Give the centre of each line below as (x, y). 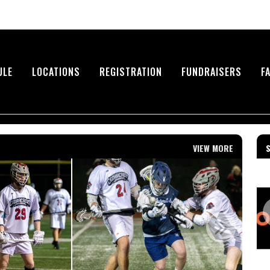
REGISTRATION (131, 71)
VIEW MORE (213, 148)
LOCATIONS (56, 71)
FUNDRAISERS (212, 71)
